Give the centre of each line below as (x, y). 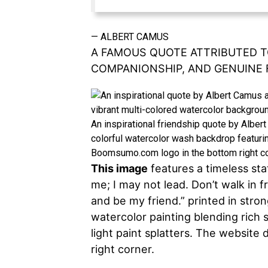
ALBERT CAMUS (135, 37)
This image (119, 168)
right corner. (123, 249)
